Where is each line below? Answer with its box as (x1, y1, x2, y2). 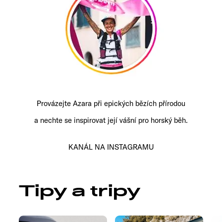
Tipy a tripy (19, 180, 140, 201)
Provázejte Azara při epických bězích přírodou (37, 98, 185, 108)
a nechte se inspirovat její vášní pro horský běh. (34, 115, 188, 125)
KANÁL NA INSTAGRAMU (68, 142, 154, 152)
